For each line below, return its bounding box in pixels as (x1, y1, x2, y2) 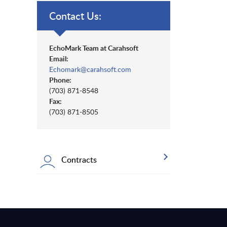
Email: (49, 54, 68, 64)
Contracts (61, 154, 97, 166)
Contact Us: (49, 9, 101, 23)
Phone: (49, 75, 71, 85)
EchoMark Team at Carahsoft (49, 43, 138, 53)
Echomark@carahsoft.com (49, 64, 131, 74)
